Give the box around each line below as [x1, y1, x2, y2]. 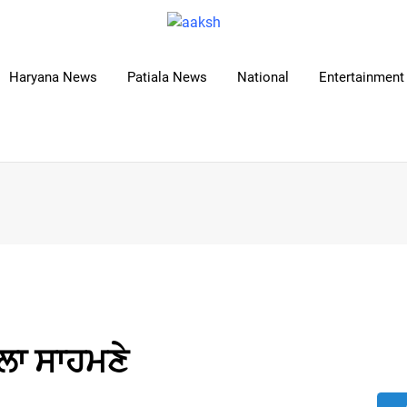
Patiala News [127, 69, 207, 85]
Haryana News [9, 69, 97, 85]
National [237, 69, 289, 85]
